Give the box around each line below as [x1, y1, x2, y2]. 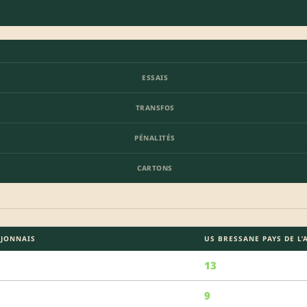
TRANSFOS [135, 102, 175, 112]
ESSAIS [142, 72, 168, 82]
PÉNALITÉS [134, 132, 175, 143]
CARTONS [137, 162, 173, 173]
